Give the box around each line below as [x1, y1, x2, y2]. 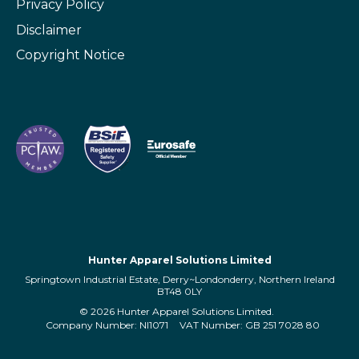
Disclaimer [16, 22, 82, 38]
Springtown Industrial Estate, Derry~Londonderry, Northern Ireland [24, 273, 335, 286]
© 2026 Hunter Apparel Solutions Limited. [79, 305, 274, 317]
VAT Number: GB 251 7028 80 [179, 319, 320, 332]
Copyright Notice [16, 46, 125, 63]
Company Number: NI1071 [45, 319, 168, 332]
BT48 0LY [157, 285, 202, 298]
